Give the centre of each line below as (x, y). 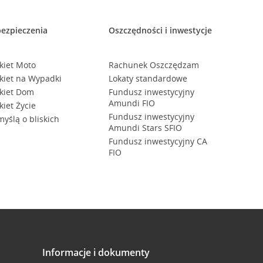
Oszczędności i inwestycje (160, 30)
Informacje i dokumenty (96, 252)
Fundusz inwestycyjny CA (158, 141)
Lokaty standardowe (148, 78)
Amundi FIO (131, 103)
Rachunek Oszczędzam (154, 65)
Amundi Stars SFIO (145, 128)
